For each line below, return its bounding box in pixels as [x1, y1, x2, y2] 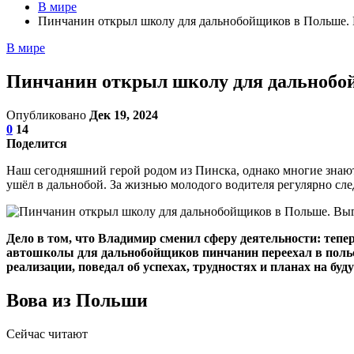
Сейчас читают [6, 326, 88, 341]
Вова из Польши [6, 289, 148, 311]
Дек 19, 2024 [89, 107, 158, 122]
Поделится [6, 136, 67, 150]
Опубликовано [6, 107, 89, 122]
